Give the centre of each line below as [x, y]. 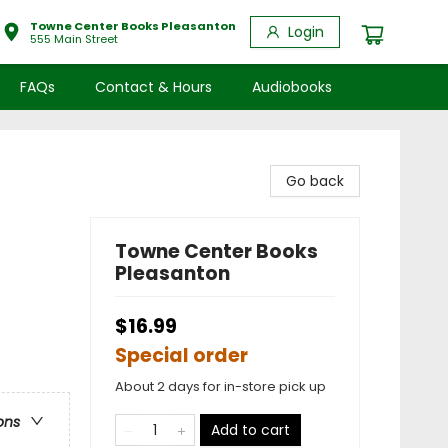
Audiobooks [292, 87]
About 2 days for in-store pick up [220, 386]
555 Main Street [74, 38]
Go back [315, 181]
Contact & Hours [153, 87]
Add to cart [250, 430]
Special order [181, 355]
